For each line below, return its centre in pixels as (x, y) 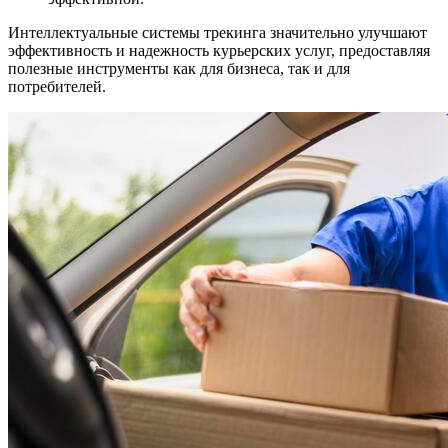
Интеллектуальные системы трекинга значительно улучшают (217, 32)
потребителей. (57, 86)
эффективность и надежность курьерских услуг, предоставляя (219, 50)
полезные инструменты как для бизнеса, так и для (179, 68)
